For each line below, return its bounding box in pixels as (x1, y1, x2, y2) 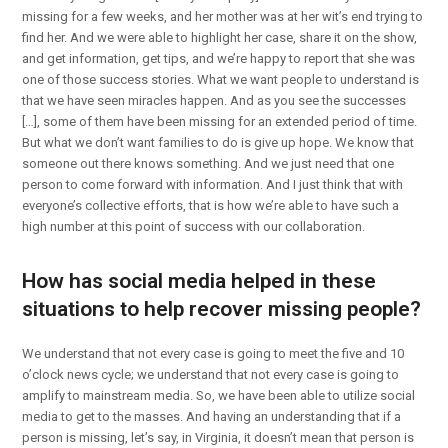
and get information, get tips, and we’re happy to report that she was (22, 50, 416, 66)
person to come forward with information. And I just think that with (22, 176, 404, 192)
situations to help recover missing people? (22, 296, 422, 321)
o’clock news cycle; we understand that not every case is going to (22, 366, 400, 382)
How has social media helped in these (22, 268, 377, 293)
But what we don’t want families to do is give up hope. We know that (22, 134, 415, 150)
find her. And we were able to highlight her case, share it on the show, (22, 29, 418, 45)
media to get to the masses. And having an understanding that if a (22, 408, 402, 424)
